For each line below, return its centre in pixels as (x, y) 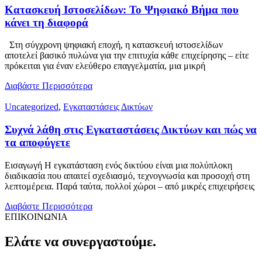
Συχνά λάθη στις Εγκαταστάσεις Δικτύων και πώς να (131, 130)
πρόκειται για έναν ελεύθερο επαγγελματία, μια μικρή (105, 66)
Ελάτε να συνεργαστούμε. (80, 241)
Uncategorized (32, 107)
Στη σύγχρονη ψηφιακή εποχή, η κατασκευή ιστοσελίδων (114, 45)
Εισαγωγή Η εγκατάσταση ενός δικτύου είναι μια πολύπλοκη (118, 165)
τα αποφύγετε (37, 143)
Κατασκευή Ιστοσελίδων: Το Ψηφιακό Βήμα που (122, 9)
